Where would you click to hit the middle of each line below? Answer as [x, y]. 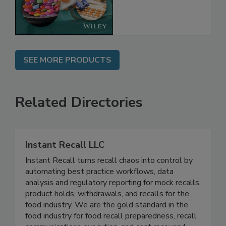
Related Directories [79, 124]
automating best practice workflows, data [99, 193]
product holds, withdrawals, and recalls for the [107, 215]
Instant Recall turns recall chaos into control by [109, 182]
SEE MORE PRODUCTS [67, 81]
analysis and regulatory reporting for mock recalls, [113, 204]
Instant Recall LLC [65, 166]
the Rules [144, 11]
